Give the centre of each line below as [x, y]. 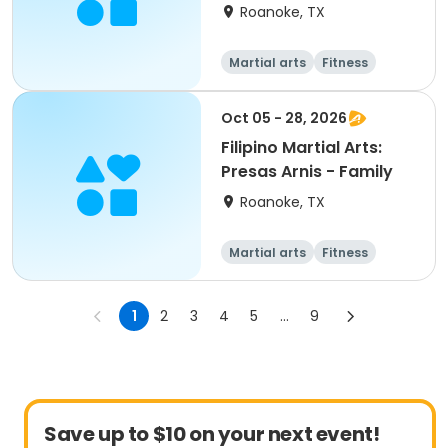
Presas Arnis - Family [307, 171]
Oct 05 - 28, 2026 [284, 118]
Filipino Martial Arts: [301, 147]
